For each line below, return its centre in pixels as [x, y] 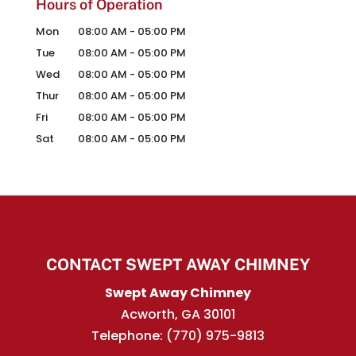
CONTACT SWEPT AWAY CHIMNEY [178, 265]
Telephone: [128, 336]
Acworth [147, 315]
